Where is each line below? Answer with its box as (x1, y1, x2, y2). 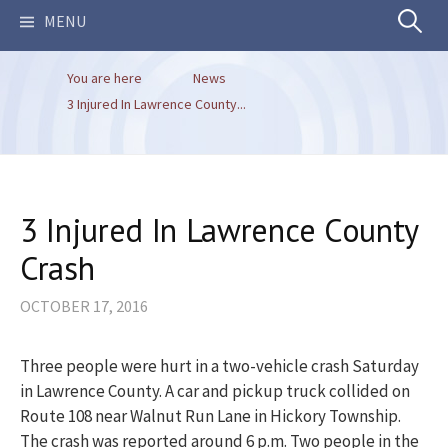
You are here (67, 69, 142, 88)
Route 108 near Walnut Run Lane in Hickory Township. (20, 405, 401, 428)
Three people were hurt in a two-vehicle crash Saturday (20, 355, 419, 378)
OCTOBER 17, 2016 (20, 296, 148, 317)
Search (392, 10, 438, 31)
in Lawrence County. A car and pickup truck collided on (20, 380, 410, 403)
